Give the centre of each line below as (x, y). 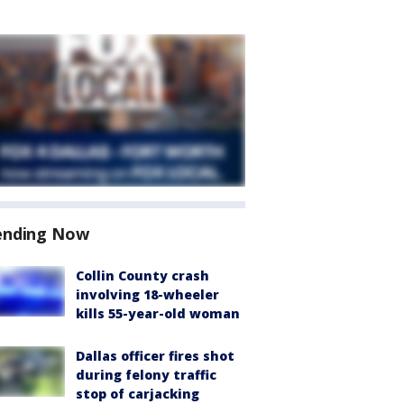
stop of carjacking (138, 394)
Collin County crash (142, 275)
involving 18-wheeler (147, 294)
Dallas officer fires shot (155, 356)
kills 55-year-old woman (158, 313)
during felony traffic (146, 375)
